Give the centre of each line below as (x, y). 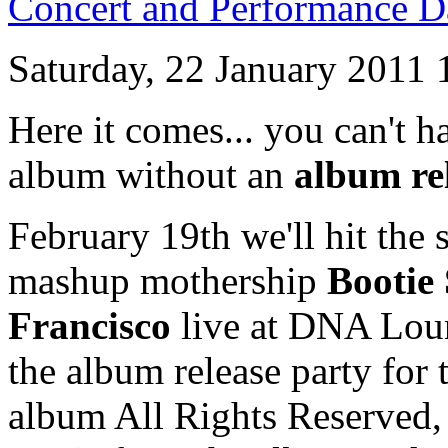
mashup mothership (167, 281)
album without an (151, 175)
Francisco (89, 326)
